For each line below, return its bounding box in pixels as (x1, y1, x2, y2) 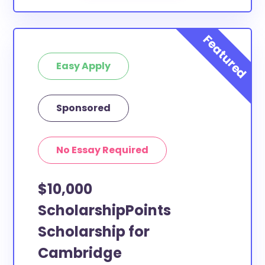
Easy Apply (56, 59, 111, 73)
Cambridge (38, 243, 122, 263)
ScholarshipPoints (38, 201, 172, 220)
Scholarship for (38, 222, 150, 241)
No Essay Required (56, 143, 149, 157)
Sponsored (56, 101, 111, 115)
